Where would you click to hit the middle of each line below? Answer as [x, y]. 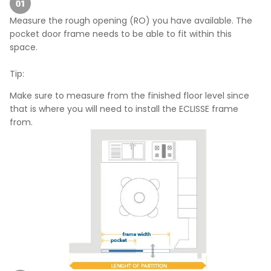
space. [24, 47]
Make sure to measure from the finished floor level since [129, 96]
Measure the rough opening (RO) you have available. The [131, 20]
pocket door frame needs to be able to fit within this [121, 34]
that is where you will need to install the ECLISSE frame [124, 109]
